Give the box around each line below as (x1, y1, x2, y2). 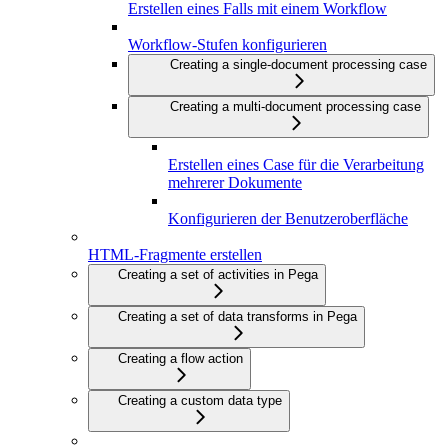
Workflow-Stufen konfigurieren (128, 36, 327, 54)
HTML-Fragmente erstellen (88, 246, 262, 264)
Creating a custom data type (118, 393, 282, 409)
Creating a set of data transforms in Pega (118, 309, 357, 325)
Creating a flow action (118, 351, 243, 367)
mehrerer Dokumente (168, 174, 302, 192)
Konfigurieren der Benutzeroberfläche (168, 210, 408, 228)
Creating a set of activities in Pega (118, 267, 318, 283)
